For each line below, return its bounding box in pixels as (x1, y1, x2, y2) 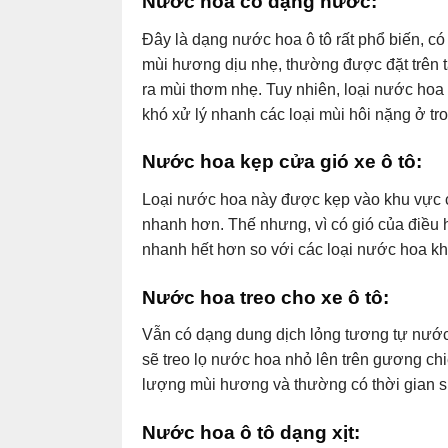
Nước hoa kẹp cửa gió (142, 151, 349, 173)
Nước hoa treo (142, 286, 276, 308)
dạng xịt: (275, 421, 360, 443)
